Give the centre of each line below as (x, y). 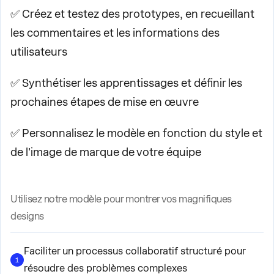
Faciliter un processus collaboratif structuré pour (135, 251)
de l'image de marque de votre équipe (106, 152)
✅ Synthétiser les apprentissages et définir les (126, 83)
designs (27, 216)
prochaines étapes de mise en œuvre (105, 102)
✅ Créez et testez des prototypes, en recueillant (132, 14)
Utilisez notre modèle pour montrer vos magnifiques (121, 199)
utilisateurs (39, 52)
